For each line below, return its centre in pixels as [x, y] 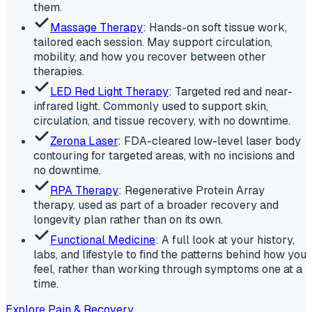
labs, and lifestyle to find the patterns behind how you [170, 254]
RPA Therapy [84, 190]
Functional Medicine [103, 240]
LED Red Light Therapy [109, 91]
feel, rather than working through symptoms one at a [168, 269]
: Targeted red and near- [231, 91]
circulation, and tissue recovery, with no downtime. [162, 120]
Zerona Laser [84, 141]
